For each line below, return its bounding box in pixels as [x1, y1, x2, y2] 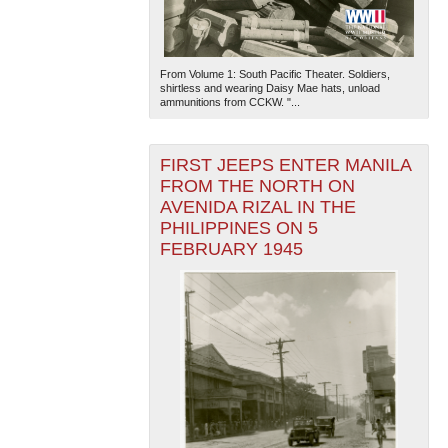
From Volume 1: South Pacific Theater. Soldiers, [159, 68, 390, 81]
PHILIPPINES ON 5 [159, 218, 318, 239]
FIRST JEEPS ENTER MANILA [159, 155, 412, 176]
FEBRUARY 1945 [159, 239, 303, 260]
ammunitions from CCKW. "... [159, 96, 300, 109]
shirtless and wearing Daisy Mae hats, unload [159, 82, 380, 95]
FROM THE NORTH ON [159, 176, 355, 197]
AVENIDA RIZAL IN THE [159, 197, 356, 218]
